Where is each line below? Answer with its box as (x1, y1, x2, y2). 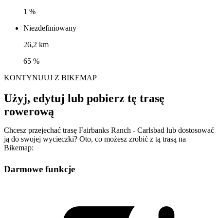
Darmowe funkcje (4, 164, 75, 175)
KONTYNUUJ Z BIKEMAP (4, 73, 97, 82)
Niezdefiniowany (23, 24, 76, 33)
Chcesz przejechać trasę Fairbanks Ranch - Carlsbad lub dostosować (4, 126, 214, 135)
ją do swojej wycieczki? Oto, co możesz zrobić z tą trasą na (4, 135, 186, 144)
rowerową (4, 105, 54, 118)
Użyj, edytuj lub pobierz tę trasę (4, 92, 164, 105)
